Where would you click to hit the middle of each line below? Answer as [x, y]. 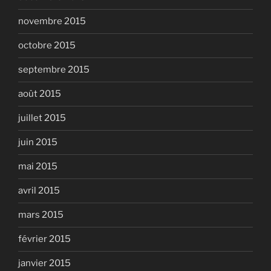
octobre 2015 [47, 45]
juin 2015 [38, 142]
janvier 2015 [44, 263]
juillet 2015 [42, 118]
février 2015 [44, 239]
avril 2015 [39, 191]
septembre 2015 [54, 70]
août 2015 [40, 94]
